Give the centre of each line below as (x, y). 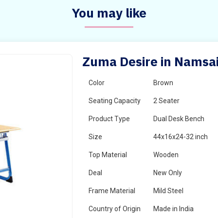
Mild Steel (169, 191)
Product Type (109, 119)
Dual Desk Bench (179, 119)
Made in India (174, 209)
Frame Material (112, 191)
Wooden (166, 155)
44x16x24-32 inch (181, 137)
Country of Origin (115, 209)
